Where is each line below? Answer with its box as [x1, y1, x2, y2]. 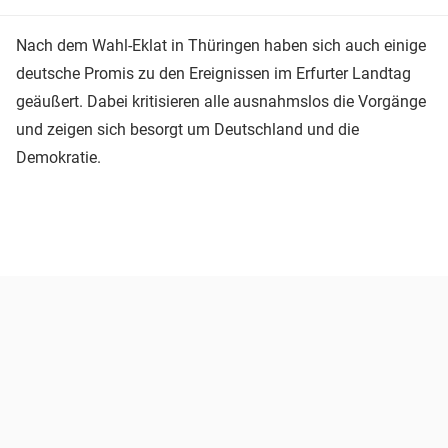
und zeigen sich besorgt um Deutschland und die [16, 119, 359, 139]
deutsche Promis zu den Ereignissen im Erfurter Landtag [16, 63, 411, 83]
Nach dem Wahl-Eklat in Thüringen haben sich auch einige [16, 35, 426, 55]
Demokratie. [16, 147, 101, 167]
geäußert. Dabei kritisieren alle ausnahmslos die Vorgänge [16, 91, 426, 111]
